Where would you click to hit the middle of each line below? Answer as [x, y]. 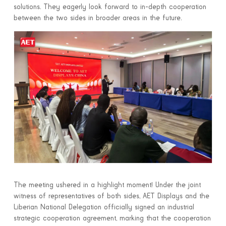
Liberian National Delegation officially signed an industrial [104, 208]
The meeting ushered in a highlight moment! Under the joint [107, 185]
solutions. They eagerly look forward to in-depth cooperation [110, 7]
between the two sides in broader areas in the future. [97, 18]
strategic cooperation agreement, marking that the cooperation [112, 219]
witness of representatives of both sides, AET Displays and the [111, 196]
